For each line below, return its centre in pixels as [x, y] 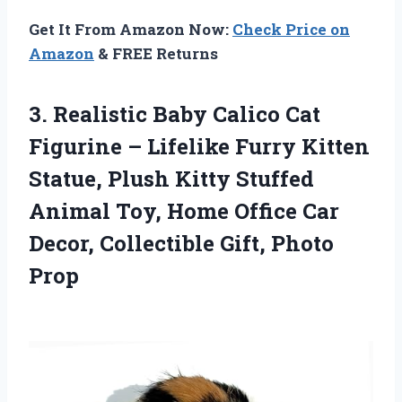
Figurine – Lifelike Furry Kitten [199, 146]
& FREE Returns [156, 53]
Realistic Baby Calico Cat [187, 114]
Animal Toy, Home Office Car [184, 210]
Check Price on [291, 29]
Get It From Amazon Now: [131, 29]
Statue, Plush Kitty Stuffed [171, 178]
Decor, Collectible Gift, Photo [181, 243]
